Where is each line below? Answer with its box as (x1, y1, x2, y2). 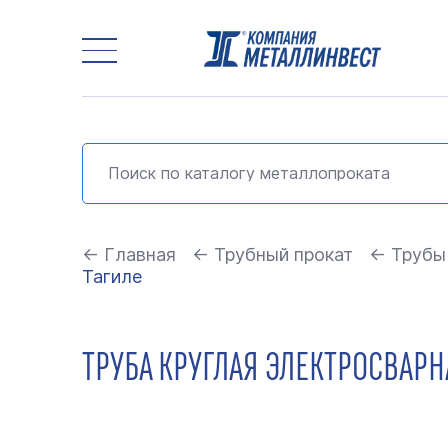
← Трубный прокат (192, 244, 353, 265)
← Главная (82, 244, 176, 265)
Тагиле (82, 266, 142, 287)
